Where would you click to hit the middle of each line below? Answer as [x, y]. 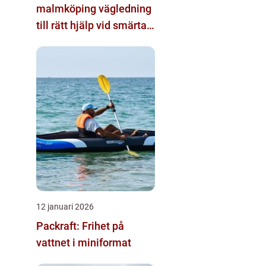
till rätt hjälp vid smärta [91, 25]
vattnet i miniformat [84, 242]
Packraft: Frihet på [80, 226]
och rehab [60, 42]
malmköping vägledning [67, 8]
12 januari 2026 [65, 206]
